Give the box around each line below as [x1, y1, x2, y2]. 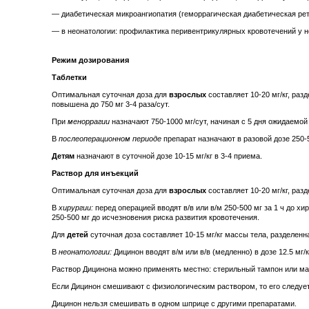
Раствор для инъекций [52, 169, 139, 178]
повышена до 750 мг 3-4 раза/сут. [52, 100, 170, 109]
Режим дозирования [52, 56, 129, 65]
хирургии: [59, 203, 93, 212]
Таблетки [52, 73, 87, 82]
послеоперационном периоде [59, 134, 161, 143]
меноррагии [68, 117, 110, 126]
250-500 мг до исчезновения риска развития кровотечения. [52, 213, 259, 222]
